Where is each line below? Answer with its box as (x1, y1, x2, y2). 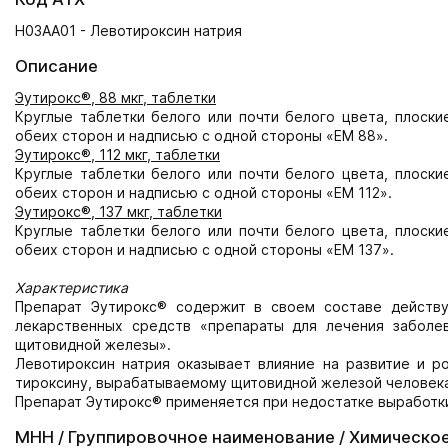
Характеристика (15, 279, 128, 296)
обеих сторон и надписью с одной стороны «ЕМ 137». (15, 241, 394, 258)
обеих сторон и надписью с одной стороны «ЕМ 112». (15, 184, 392, 201)
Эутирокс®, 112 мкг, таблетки (15, 146, 220, 163)
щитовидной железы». (15, 336, 171, 353)
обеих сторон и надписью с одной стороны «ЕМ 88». (15, 127, 388, 144)
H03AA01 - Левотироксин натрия (15, 22, 242, 39)
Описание (15, 56, 98, 76)
